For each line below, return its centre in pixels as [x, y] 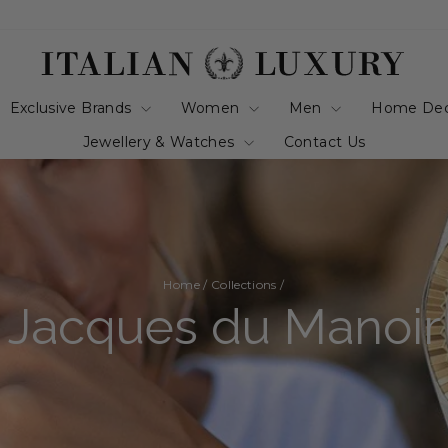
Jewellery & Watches [160, 141]
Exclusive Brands [72, 107]
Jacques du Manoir [224, 326]
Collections [243, 284]
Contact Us [324, 141]
